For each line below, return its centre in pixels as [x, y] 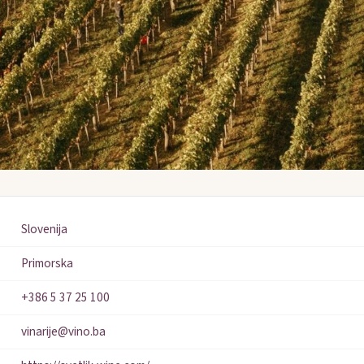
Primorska [47, 264]
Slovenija [44, 230]
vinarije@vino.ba [63, 332]
